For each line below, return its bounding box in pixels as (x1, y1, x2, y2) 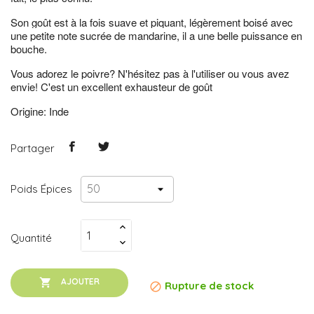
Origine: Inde (11, 104, 69, 118)
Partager (11, 142, 55, 156)
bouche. (11, 41, 50, 56)
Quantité (11, 231, 52, 245)
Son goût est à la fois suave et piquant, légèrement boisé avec (11, 15, 293, 29)
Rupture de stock (162, 279, 254, 293)
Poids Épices (11, 182, 72, 196)
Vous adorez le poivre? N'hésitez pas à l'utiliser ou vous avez (11, 66, 289, 81)
